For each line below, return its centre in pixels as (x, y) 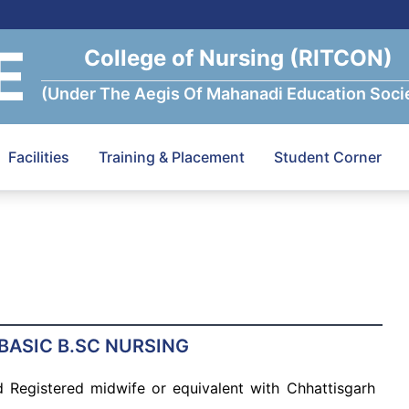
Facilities (39, 157)
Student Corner (328, 157)
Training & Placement (172, 157)
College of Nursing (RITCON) (238, 58)
